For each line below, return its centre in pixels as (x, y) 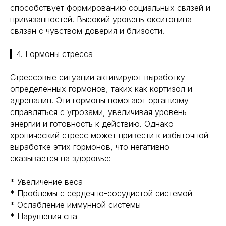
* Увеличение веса (46, 182)
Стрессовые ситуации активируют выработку (98, 77)
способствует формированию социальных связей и (110, 8)
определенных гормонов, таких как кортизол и (101, 89)
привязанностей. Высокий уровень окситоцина (101, 19)
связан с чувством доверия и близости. (87, 31)
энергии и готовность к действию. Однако (92, 124)
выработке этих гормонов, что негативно (90, 147)
